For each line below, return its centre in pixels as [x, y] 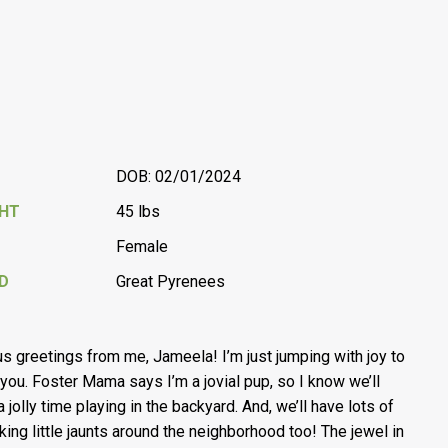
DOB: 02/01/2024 [179, 176]
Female [142, 246]
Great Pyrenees [171, 281]
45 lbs [138, 211]
